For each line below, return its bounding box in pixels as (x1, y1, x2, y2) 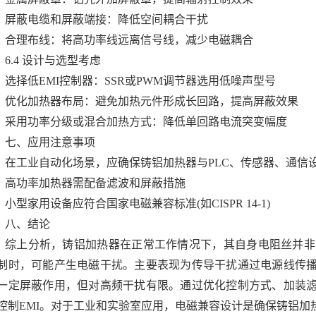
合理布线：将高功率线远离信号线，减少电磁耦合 (5, 34, 253, 46)
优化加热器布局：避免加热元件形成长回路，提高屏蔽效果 (5, 95, 298, 107)
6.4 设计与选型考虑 (5, 54, 101, 66)
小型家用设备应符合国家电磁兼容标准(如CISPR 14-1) (5, 197, 270, 209)
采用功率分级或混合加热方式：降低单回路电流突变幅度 (5, 116, 287, 128)
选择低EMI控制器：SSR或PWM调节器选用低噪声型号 (5, 75, 276, 87)
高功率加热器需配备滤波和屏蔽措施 (5, 177, 186, 189)
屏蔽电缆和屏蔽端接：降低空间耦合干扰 (5, 13, 208, 25)
